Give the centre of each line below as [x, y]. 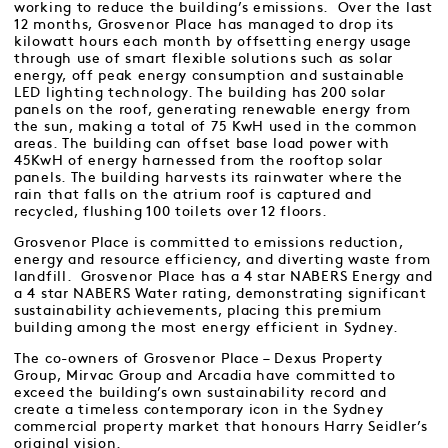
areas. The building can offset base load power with [202, 143]
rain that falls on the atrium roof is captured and [193, 194]
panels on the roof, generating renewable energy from [212, 109]
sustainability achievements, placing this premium [198, 310]
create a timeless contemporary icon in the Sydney [199, 409]
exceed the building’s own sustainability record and [200, 392]
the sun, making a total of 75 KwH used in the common [216, 126]
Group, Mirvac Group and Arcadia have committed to [205, 375]
